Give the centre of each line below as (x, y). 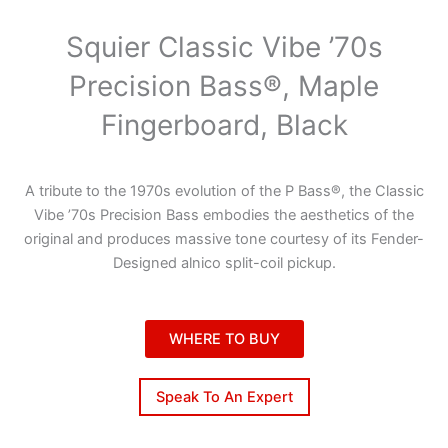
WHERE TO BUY (224, 339)
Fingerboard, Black (224, 125)
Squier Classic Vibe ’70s (224, 47)
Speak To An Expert (224, 397)
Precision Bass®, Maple (224, 86)
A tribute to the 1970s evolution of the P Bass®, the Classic (224, 191)
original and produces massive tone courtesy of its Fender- (224, 239)
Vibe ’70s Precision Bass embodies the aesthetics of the (224, 215)
